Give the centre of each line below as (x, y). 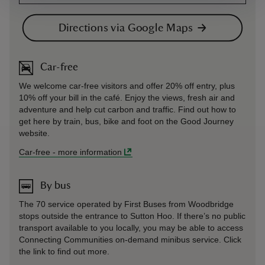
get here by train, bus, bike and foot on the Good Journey (126, 121)
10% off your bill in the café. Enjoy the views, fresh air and (127, 97)
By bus (55, 186)
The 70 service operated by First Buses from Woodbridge (126, 204)
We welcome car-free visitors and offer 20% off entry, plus (127, 85)
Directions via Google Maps (125, 28)
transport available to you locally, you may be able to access (131, 227)
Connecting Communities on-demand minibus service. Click (130, 239)
